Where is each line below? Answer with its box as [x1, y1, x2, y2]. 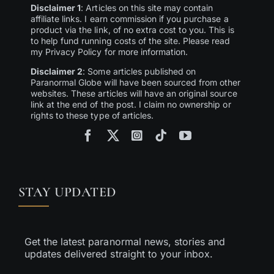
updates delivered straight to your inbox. [24, 248, 213, 261]
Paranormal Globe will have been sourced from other [30, 77, 241, 88]
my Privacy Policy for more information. [30, 46, 188, 57]
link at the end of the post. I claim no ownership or [30, 99, 231, 110]
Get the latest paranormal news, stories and [24, 235, 226, 248]
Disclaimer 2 [30, 66, 83, 77]
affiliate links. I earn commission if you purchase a [30, 13, 229, 24]
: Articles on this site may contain [81, 2, 213, 13]
